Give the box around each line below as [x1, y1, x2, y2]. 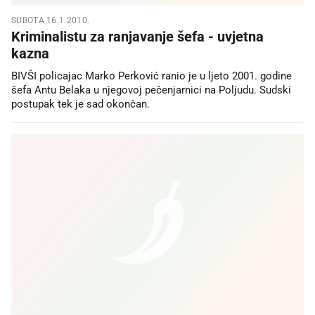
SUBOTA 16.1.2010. [11, 15, 90, 25]
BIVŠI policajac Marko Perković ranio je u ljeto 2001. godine [11, 69, 292, 82]
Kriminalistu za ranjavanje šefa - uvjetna [11, 27, 264, 45]
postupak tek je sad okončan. [11, 97, 150, 110]
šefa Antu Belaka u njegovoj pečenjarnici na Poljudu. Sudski [11, 83, 291, 96]
